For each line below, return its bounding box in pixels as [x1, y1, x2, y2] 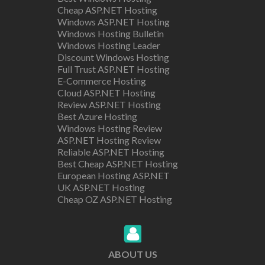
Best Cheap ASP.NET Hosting [57, 157, 178, 169]
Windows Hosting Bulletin [57, 27, 164, 39]
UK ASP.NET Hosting [57, 181, 145, 193]
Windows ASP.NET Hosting [57, 15, 170, 27]
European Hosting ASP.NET [57, 169, 170, 181]
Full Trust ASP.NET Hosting [57, 63, 170, 75]
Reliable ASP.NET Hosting [57, 146, 164, 157]
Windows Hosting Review [57, 122, 162, 134]
